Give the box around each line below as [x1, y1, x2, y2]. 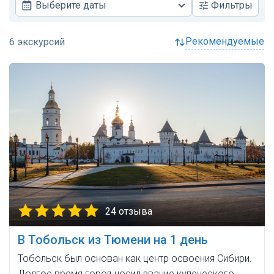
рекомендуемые [192, 35, 264, 47]
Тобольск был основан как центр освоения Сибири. [18, 253, 252, 265]
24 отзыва [105, 206, 152, 218]
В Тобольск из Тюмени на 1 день [18, 232, 208, 248]
